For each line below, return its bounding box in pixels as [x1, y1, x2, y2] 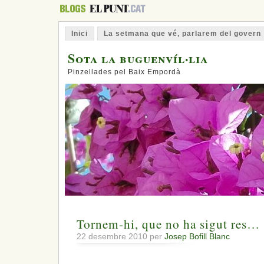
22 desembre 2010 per [77, 232, 164, 242]
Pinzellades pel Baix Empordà [68, 68, 181, 76]
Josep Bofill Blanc [164, 232, 230, 242]
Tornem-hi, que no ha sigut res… [77, 216, 260, 233]
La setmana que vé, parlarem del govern [104, 29, 261, 38]
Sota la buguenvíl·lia [68, 49, 208, 67]
